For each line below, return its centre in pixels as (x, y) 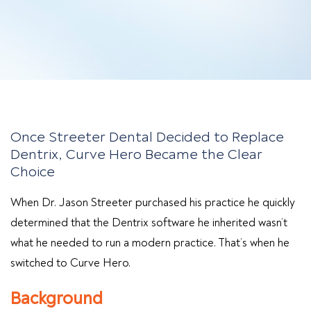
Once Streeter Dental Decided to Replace (147, 137)
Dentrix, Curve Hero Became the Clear (136, 154)
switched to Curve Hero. (70, 263)
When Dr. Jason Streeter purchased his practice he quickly (153, 202)
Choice (34, 172)
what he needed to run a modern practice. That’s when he (150, 243)
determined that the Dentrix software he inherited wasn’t (149, 222)
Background (57, 299)
